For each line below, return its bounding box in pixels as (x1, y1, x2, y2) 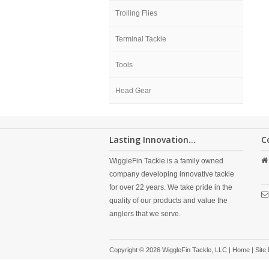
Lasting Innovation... (109, 134, 196, 145)
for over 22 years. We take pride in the (109, 183, 232, 192)
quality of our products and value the (109, 196, 228, 205)
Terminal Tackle (115, 35, 166, 43)
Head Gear (115, 86, 151, 95)
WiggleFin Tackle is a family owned (109, 157, 223, 165)
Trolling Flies (115, 9, 157, 17)
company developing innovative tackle (109, 170, 234, 178)
